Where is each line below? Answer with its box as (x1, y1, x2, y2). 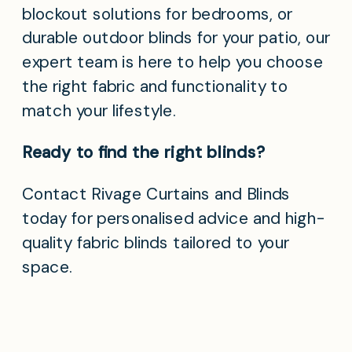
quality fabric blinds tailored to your (22, 231, 290, 254)
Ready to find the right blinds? (22, 141, 266, 164)
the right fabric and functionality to (22, 75, 288, 98)
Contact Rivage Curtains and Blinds (22, 183, 291, 206)
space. (22, 255, 73, 278)
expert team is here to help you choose (22, 51, 324, 74)
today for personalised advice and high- (22, 207, 325, 230)
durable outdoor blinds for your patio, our (22, 27, 331, 49)
